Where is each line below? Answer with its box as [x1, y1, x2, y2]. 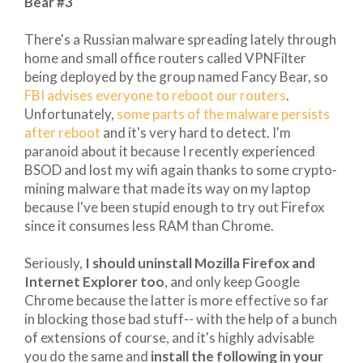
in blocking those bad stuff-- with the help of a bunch [24, 310, 337, 327]
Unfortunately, [24, 105, 117, 122]
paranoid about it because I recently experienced [24, 142, 315, 160]
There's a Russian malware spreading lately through [24, 30, 336, 48]
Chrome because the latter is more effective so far [24, 291, 329, 309]
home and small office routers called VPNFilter [24, 49, 306, 66]
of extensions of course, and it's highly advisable [24, 328, 314, 346]
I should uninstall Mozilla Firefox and [83, 254, 315, 271]
